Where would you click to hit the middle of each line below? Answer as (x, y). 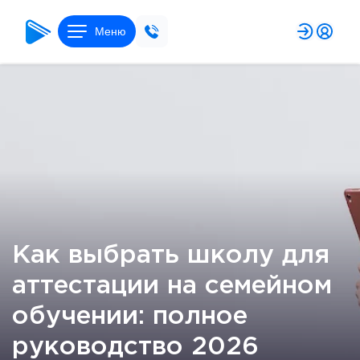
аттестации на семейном (172, 286)
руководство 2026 (135, 347)
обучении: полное (130, 317)
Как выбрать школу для (171, 256)
